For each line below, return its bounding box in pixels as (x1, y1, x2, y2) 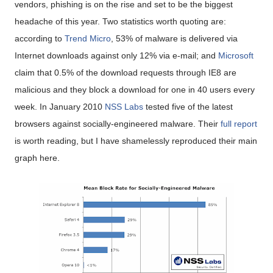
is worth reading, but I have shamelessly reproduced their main (15, 136, 257, 146)
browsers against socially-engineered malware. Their (15, 119, 221, 129)
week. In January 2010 (15, 102, 105, 112)
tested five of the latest (143, 102, 233, 112)
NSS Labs (105, 102, 143, 112)
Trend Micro (65, 34, 111, 43)
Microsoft (218, 51, 253, 60)
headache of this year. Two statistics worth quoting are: (15, 16, 226, 26)
